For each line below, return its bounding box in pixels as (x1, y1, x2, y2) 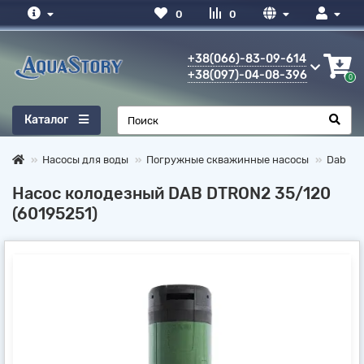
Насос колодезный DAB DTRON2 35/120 (12, 184, 331, 203)
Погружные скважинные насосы (146, 154, 309, 166)
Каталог (24, 113, 68, 127)
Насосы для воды (42, 154, 128, 166)
